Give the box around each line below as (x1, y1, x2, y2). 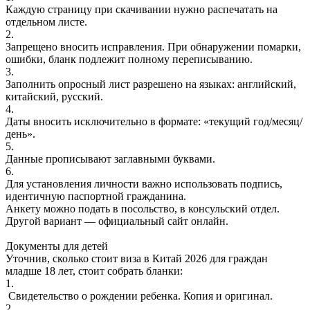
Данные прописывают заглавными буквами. (6, 152, 215, 165)
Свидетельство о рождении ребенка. (6, 289, 183, 302)
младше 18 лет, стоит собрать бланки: (6, 264, 183, 277)
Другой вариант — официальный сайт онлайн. (6, 215, 228, 227)
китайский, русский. (6, 90, 103, 102)
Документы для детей (6, 239, 108, 252)
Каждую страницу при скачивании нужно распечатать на (6, 3, 277, 15)
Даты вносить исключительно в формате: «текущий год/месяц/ (6, 115, 302, 127)
